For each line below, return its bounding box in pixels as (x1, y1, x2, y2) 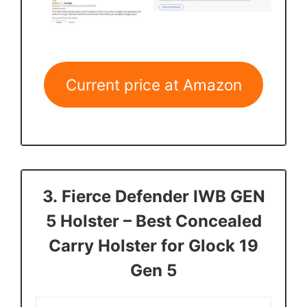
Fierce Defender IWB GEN (61, 186, 265, 207)
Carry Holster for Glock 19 (49, 236, 258, 256)
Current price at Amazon (65, 75, 242, 95)
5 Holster (45, 211, 119, 232)
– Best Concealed (119, 211, 262, 232)
